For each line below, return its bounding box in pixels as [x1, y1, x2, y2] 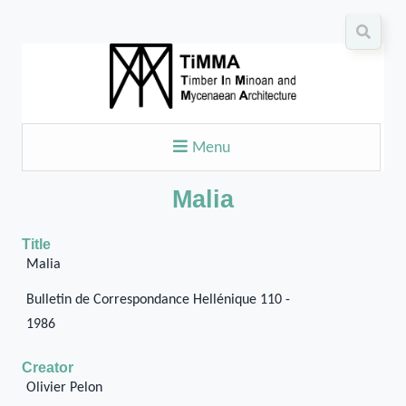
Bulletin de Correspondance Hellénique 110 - [25, 293, 290, 307]
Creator [22, 360, 73, 375]
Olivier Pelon [25, 381, 102, 395]
